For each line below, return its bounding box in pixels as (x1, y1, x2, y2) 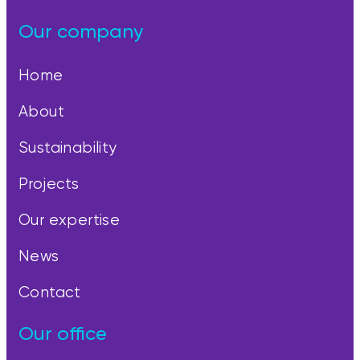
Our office (18, 324, 107, 344)
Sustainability (18, 140, 117, 156)
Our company (18, 22, 143, 42)
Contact (18, 284, 81, 301)
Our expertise (18, 212, 121, 228)
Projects (18, 176, 80, 192)
